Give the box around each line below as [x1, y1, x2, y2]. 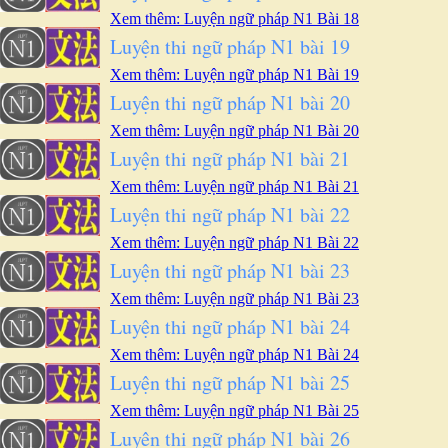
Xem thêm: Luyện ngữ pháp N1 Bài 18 [110, 10, 359, 27]
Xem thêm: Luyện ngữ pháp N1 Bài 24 [110, 346, 359, 363]
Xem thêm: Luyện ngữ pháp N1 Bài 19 [110, 66, 359, 83]
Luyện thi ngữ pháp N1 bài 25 [110, 369, 350, 396]
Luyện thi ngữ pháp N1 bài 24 [110, 313, 350, 340]
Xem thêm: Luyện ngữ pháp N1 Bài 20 [110, 122, 359, 139]
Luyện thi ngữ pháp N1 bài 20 [110, 89, 350, 116]
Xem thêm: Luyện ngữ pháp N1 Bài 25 [110, 402, 359, 419]
